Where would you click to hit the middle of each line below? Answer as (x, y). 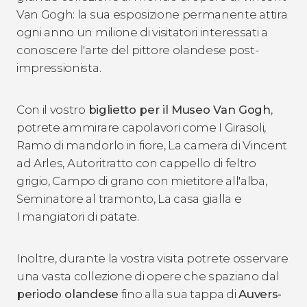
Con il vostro (52, 109)
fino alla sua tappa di (179, 294)
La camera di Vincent (228, 145)
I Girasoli (242, 127)
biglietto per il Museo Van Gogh (179, 109)
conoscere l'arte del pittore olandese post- (138, 50)
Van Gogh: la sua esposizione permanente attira (152, 14)
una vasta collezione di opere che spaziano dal (148, 276)
